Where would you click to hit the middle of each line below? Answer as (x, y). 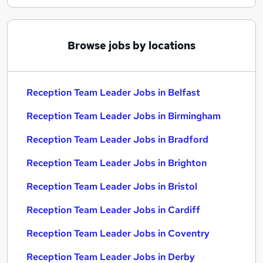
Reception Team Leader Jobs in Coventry (118, 233)
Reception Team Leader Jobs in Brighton (117, 163)
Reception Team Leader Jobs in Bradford (117, 139)
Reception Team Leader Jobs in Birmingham (124, 116)
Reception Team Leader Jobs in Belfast (113, 92)
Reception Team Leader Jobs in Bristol (112, 186)
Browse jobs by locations (131, 45)
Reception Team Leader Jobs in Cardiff (113, 210)
